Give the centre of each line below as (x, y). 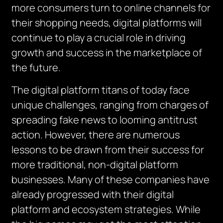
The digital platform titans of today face (101, 90)
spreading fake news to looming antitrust (105, 120)
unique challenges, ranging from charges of (110, 105)
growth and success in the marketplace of (107, 53)
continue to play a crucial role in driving (99, 38)
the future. (36, 67)
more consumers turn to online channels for (111, 8)
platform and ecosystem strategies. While (106, 209)
